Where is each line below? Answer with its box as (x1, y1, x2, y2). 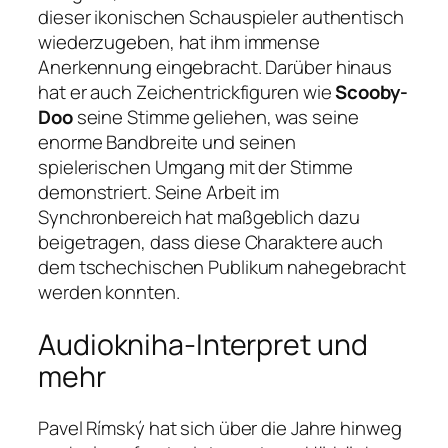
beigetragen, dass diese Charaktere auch (38, 229, 384, 256)
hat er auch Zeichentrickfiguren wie (38, 79, 336, 106)
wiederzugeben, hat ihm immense (38, 29, 320, 56)
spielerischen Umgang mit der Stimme (38, 154, 353, 181)
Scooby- (335, 79, 408, 106)
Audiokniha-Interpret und (38, 324, 368, 364)
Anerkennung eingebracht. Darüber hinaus (38, 54, 393, 81)
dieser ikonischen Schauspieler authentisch (38, 4, 404, 31)
